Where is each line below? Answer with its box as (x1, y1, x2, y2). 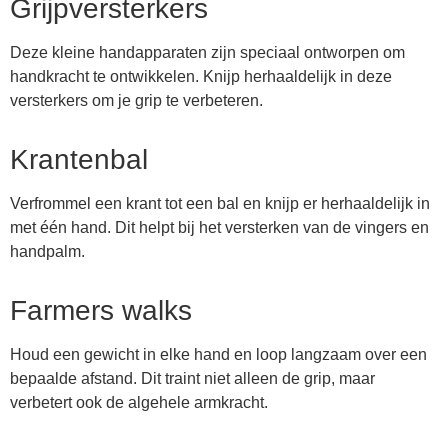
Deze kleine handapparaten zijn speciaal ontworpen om (10, 44, 405, 62)
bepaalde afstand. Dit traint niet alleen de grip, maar (10, 370, 375, 388)
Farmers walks (10, 295, 192, 327)
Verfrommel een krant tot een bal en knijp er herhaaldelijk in (10, 195, 430, 213)
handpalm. (10, 243, 85, 261)
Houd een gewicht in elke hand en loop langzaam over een (10, 346, 427, 364)
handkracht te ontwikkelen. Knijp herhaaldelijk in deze (10, 68, 392, 86)
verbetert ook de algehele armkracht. (10, 394, 268, 412)
